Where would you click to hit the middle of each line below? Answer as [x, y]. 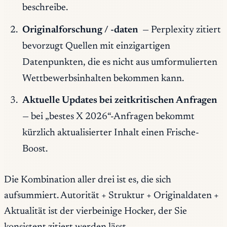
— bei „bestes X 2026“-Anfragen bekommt [108, 117]
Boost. [35, 149]
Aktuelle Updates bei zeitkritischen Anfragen [120, 101]
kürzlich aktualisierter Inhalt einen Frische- [110, 133]
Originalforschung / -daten [80, 30]
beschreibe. [45, 8]
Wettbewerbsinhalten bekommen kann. [103, 79]
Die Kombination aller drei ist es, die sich [88, 180]
